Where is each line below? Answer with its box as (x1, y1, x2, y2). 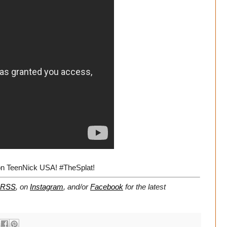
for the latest (123, 182, 166, 192)
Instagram (30, 182, 63, 192)
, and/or (63, 182, 90, 192)
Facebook (90, 182, 123, 192)
